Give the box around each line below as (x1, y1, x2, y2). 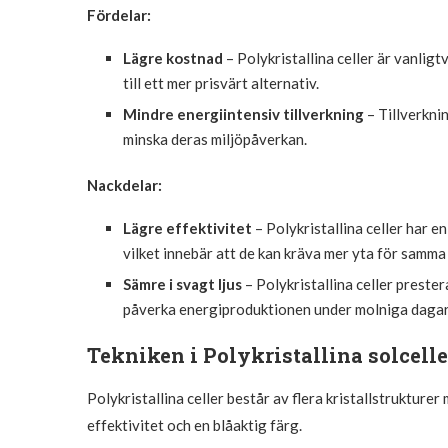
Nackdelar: (87, 175, 162, 194)
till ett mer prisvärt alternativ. (123, 73, 319, 92)
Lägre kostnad (123, 48, 223, 67)
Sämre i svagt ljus (123, 274, 242, 293)
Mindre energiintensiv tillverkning (123, 104, 364, 123)
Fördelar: (87, 5, 151, 24)
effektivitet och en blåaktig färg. (87, 415, 302, 434)
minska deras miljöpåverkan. (123, 129, 307, 148)
